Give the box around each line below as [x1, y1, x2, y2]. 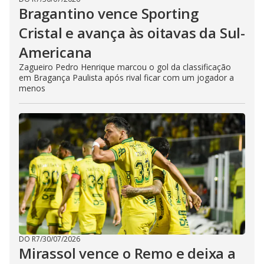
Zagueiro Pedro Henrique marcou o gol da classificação [19, 61, 231, 73]
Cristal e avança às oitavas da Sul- [19, 23, 245, 43]
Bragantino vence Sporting [19, 4, 199, 24]
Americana [19, 42, 93, 62]
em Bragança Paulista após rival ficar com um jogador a [19, 72, 234, 84]
